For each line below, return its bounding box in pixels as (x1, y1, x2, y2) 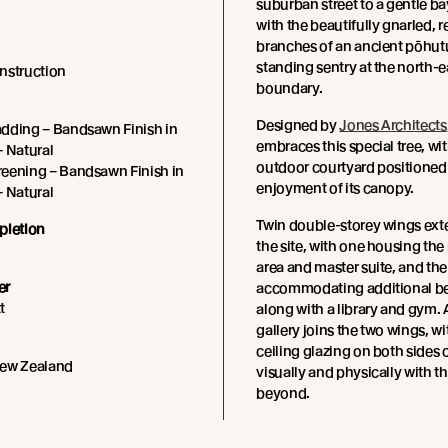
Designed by (256, 117, 340, 133)
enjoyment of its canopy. (256, 180, 415, 196)
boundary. (256, 80, 323, 96)
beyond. (256, 385, 311, 401)
